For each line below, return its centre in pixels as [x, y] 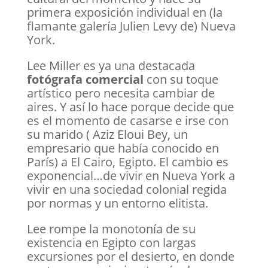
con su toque [181, 79]
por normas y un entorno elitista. [117, 203]
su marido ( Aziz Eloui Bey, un [107, 134]
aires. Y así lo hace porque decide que [130, 107]
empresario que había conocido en [123, 148]
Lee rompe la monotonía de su [111, 229]
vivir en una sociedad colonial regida [127, 189]
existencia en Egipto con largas [111, 243]
